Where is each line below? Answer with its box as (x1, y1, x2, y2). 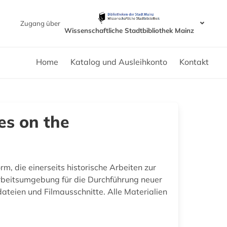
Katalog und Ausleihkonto (70, 56, 167, 67)
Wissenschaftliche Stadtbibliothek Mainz (64, 26, 194, 34)
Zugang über (20, 19, 60, 27)
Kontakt (179, 56, 209, 67)
